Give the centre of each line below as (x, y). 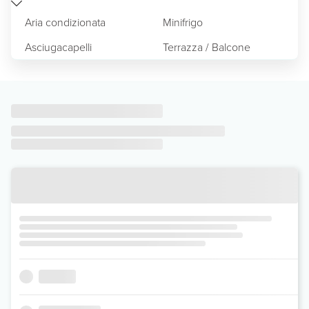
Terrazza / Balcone (207, 47)
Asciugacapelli (58, 47)
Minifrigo (183, 22)
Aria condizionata (65, 22)
